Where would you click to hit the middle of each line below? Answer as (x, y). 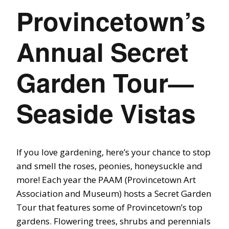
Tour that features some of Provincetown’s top (109, 208)
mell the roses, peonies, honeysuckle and (120, 166)
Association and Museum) (70, 194)
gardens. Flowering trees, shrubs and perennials (113, 221)
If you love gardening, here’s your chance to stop (113, 152)
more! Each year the (57, 180)
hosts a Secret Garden (167, 194)
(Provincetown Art (160, 180)
